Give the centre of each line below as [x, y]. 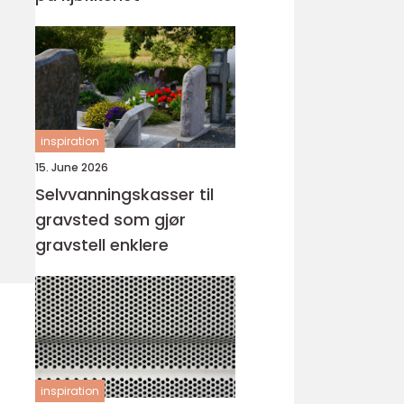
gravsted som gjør [110, 220]
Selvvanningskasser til [124, 194]
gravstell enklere [102, 245]
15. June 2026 [72, 167]
